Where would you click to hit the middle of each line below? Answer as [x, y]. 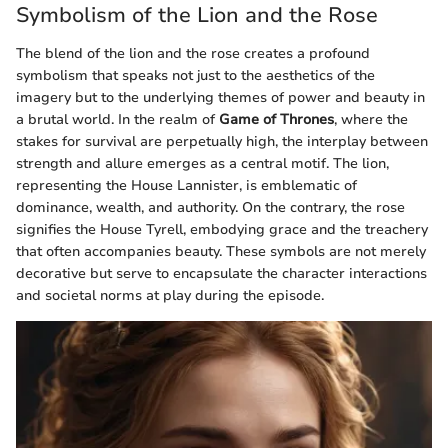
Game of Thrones [276, 119]
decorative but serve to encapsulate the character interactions [221, 273]
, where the [371, 119]
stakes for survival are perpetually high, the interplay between [222, 141]
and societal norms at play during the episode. [170, 295]
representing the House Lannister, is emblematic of [186, 185]
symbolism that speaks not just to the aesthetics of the [195, 75]
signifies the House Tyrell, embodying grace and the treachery [222, 229]
